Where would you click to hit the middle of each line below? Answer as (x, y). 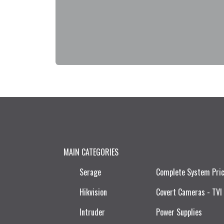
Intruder (92, 212)
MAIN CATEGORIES (91, 152)
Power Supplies (179, 212)
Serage (90, 172)
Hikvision (93, 192)
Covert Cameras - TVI (189, 192)
